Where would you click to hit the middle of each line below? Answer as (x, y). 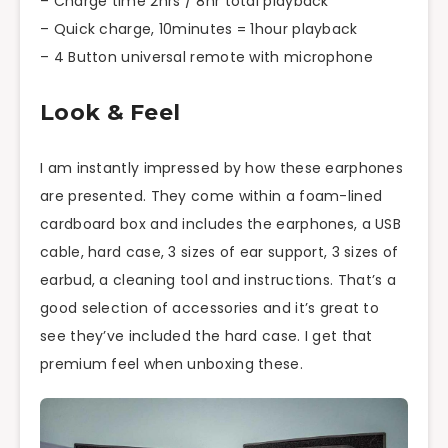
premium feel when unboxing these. (171, 363)
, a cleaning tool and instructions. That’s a (244, 279)
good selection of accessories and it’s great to (210, 307)
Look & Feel (110, 113)
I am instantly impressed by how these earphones (222, 167)
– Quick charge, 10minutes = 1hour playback (199, 28)
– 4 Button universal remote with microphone (206, 56)
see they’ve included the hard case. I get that (206, 335)
